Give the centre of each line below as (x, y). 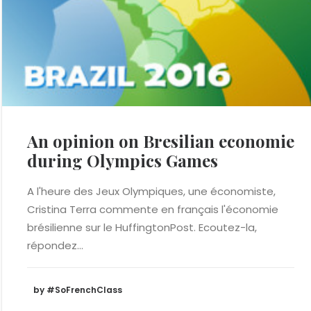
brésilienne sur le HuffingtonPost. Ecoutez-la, (142, 227)
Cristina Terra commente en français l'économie (153, 209)
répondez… (55, 245)
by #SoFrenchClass (78, 290)
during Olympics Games (123, 160)
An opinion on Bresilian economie (161, 141)
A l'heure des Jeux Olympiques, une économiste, (151, 191)
